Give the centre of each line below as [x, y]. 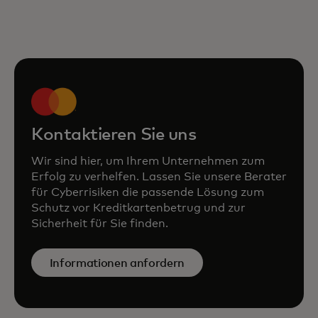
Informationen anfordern [117, 263]
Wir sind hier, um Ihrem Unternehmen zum [148, 161]
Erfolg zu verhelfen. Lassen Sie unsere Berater [159, 177]
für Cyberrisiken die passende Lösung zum [148, 193]
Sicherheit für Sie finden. [100, 224]
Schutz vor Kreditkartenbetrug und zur [138, 208]
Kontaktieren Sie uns [114, 135]
